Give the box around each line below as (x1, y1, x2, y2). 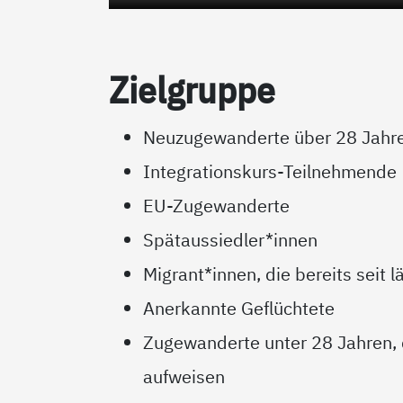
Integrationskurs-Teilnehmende (143, 158, 398, 184)
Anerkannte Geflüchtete (143, 295, 336, 320)
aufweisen (143, 363, 226, 389)
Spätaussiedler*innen (143, 227, 318, 252)
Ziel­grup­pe (109, 66, 276, 114)
